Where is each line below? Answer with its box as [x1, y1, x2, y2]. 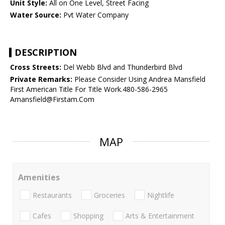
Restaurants [33, 190, 72, 200]
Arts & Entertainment [126, 210, 194, 220]
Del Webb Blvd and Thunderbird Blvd [61, 62, 182, 72]
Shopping [73, 210, 103, 220]
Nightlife [147, 190, 174, 200]
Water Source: [10, 10, 61, 20]
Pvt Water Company [61, 10, 129, 20]
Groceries [94, 190, 125, 200]
